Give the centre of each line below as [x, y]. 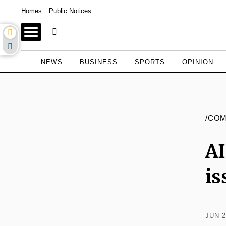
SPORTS [150, 62]
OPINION [197, 62]
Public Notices [70, 11]
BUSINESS [98, 62]
